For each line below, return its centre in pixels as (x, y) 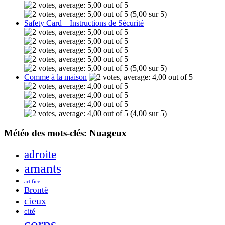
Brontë (36, 190)
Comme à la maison (55, 77)
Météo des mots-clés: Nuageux (65, 133)
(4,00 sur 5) (147, 114)
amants (43, 168)
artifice (32, 181)
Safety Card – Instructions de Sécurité (84, 23)
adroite (40, 154)
